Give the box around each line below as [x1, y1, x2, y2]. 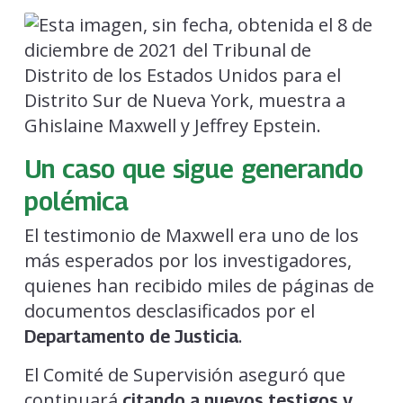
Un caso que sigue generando [23, 152, 363, 184]
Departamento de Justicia [23, 325, 238, 347]
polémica [23, 184, 129, 216]
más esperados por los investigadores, [23, 247, 352, 273]
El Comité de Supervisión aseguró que [23, 362, 345, 387]
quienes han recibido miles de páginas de [23, 273, 374, 298]
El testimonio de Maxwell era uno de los [23, 222, 359, 247]
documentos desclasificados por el [23, 298, 315, 323]
